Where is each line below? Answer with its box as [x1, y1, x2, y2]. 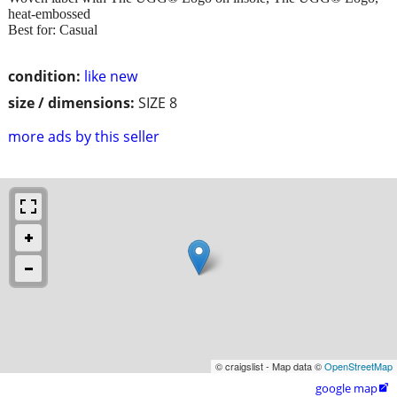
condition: [8, 66, 81, 86]
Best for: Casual [8, 21, 97, 37]
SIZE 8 [138, 92, 177, 113]
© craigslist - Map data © [215, 358, 324, 373]
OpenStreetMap [324, 358, 393, 373]
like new [84, 66, 137, 86]
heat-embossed [8, 5, 90, 21]
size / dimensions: [8, 92, 135, 113]
